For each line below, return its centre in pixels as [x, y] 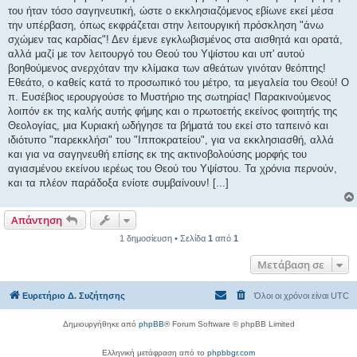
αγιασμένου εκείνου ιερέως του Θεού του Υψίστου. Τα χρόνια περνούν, [173, 168]
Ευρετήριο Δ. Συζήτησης [74, 295]
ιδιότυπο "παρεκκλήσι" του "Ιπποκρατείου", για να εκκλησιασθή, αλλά [171, 139]
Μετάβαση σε [291, 264]
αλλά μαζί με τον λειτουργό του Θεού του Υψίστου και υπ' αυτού [156, 53]
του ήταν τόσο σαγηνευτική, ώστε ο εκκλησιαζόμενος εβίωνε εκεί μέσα [171, 10]
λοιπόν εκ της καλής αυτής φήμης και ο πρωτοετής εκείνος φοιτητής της [173, 111]
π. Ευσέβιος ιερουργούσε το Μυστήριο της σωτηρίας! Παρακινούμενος [169, 96]
